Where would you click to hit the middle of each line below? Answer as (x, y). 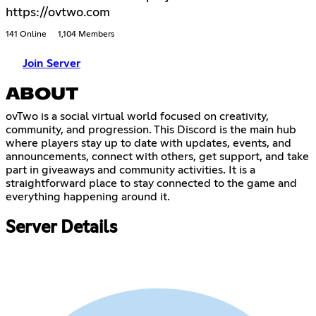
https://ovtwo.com (58, 13)
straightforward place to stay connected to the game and (151, 184)
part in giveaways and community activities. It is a (130, 170)
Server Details (61, 228)
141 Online (26, 35)
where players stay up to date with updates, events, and (148, 144)
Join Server (51, 64)
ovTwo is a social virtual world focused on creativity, (137, 117)
